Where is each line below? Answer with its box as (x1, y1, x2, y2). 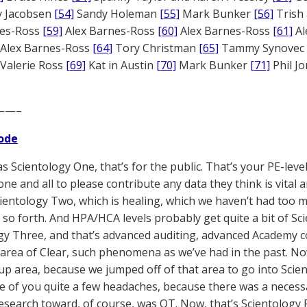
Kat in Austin (86, 58, 156, 73)
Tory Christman (112, 40, 199, 56)
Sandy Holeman (74, 6, 160, 21)
